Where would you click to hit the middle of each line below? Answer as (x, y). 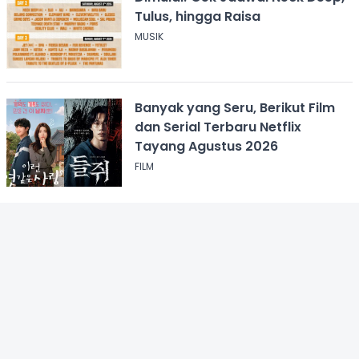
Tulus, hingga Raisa (197, 16)
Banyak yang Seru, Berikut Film (234, 107)
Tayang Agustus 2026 (206, 146)
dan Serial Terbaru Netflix (218, 127)
